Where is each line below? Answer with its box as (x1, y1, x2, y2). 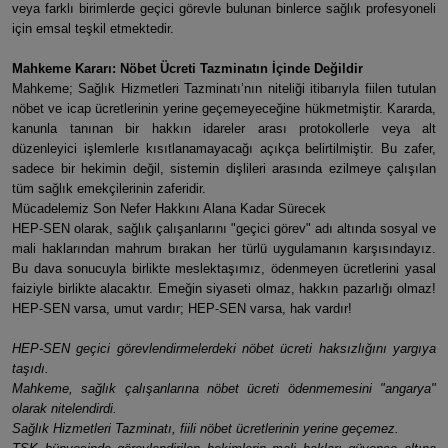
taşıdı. (12, 361, 49, 376)
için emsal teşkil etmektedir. (12, 21, 174, 36)
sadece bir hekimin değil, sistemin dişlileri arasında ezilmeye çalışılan (12, 161, 436, 176)
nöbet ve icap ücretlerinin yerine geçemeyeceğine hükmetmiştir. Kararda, (12, 101, 436, 116)
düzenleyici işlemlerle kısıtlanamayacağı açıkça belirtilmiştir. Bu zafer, (12, 141, 436, 156)
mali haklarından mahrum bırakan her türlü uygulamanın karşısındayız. (12, 241, 436, 256)
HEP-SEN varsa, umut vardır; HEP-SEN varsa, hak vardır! (12, 301, 352, 316)
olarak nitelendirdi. (12, 401, 117, 416)
